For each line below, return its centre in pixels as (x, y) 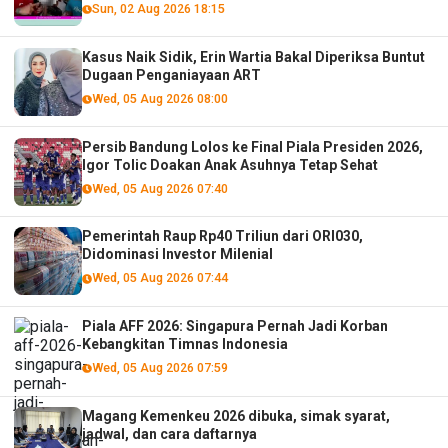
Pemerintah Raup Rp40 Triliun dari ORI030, (223, 236)
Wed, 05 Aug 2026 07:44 (159, 278)
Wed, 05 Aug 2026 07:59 (159, 368)
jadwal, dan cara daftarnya (170, 433)
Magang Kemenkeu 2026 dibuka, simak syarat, (236, 415)
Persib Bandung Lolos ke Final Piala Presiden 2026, (253, 146)
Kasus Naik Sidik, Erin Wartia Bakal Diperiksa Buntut (254, 56)
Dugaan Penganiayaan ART (172, 74)
